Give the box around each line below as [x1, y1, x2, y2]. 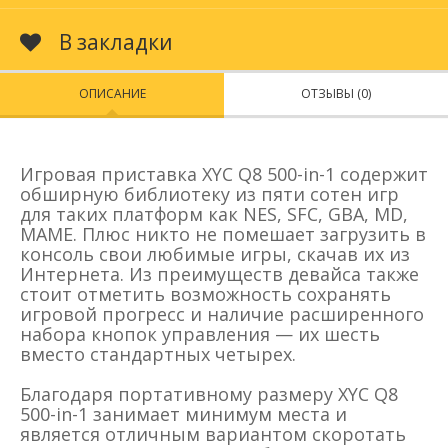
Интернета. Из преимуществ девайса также [20, 262, 419, 287]
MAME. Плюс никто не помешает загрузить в [20, 222, 426, 247]
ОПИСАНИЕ [78, 85, 146, 103]
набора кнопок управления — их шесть [20, 322, 380, 347]
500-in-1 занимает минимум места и [20, 402, 347, 427]
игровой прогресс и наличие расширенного [20, 302, 424, 327]
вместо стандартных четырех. [20, 342, 296, 367]
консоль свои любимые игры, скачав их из [20, 242, 410, 267]
